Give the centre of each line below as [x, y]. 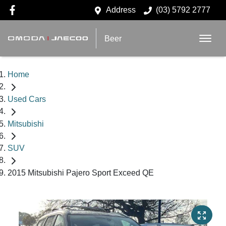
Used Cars [27, 99]
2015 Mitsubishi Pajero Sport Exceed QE [81, 173]
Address [121, 10]
